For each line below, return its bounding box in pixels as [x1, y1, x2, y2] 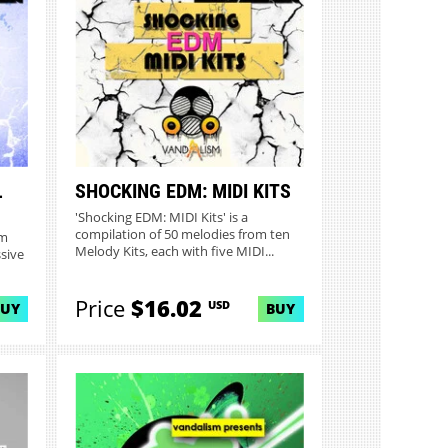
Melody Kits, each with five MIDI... [75, 242, 275, 260]
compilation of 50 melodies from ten [75, 225, 291, 243]
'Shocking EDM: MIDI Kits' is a [75, 208, 249, 226]
